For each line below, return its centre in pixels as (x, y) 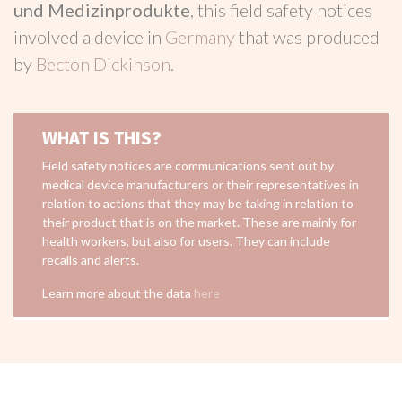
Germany (202, 37)
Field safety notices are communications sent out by (188, 166)
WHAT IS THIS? (102, 138)
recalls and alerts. (91, 260)
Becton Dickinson (103, 64)
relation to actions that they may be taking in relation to (198, 203)
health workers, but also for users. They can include (186, 241)
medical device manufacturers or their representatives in (201, 184)
